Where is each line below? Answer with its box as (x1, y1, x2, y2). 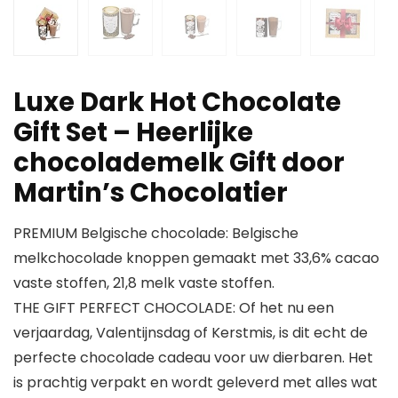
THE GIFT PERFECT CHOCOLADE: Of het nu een (13, 298, 334, 319)
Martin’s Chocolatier (13, 175, 288, 211)
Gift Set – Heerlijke (13, 115, 253, 151)
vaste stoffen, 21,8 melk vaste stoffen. (13, 273, 275, 294)
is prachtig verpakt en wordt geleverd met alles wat (13, 372, 378, 394)
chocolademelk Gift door (13, 145, 345, 181)
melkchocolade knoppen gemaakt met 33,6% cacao (13, 248, 379, 269)
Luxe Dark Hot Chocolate (13, 84, 341, 121)
